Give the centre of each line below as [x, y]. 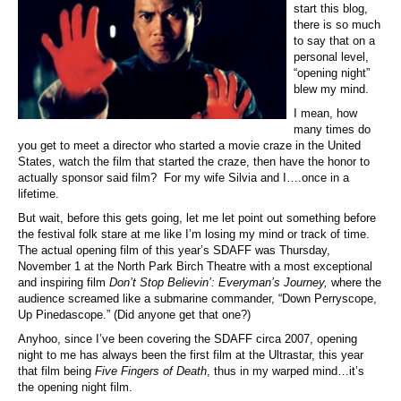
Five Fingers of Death [151, 371]
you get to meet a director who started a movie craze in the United [189, 145]
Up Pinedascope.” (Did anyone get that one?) [134, 314]
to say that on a [334, 40]
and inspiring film [64, 282]
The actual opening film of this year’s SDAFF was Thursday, [174, 250]
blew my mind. [331, 89]
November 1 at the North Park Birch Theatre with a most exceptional [195, 266]
